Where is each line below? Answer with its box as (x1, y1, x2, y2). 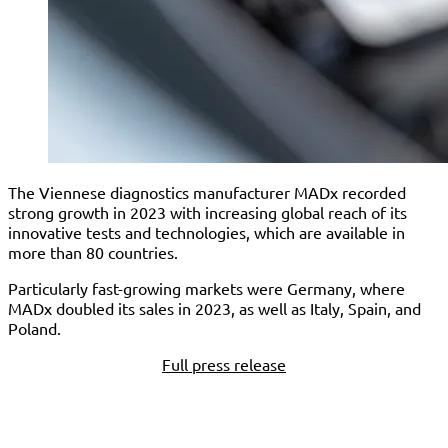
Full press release (162, 354, 286, 374)
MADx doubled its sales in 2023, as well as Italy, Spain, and (8, 298, 421, 318)
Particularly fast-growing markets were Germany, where (8, 278, 405, 298)
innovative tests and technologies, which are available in (8, 222, 405, 242)
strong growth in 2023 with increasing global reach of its (8, 202, 407, 222)
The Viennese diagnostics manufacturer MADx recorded (8, 182, 406, 202)
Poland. (8, 318, 61, 338)
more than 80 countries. (8, 242, 178, 262)
